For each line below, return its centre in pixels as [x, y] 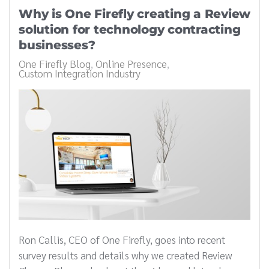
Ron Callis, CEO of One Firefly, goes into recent [122, 239]
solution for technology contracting [130, 29]
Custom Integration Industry [80, 73]
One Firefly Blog [55, 63]
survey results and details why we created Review [125, 255]
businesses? [57, 45]
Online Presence [131, 63]
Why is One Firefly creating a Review [134, 14]
